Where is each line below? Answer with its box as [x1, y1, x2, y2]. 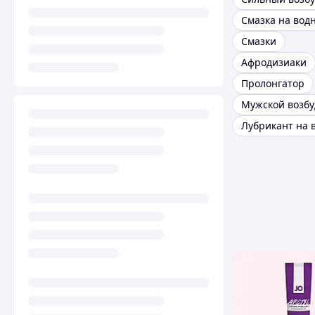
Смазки [241, 34, 276, 49]
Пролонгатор [241, 77, 304, 91]
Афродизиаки [241, 56, 307, 70]
